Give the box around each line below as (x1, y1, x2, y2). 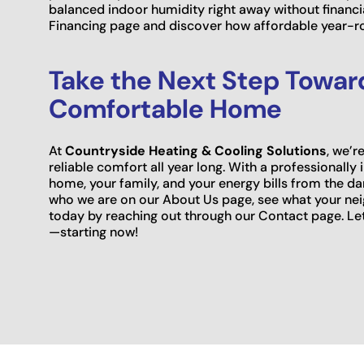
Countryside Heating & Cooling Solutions (65, 142, 327, 160)
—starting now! (49, 223, 138, 241)
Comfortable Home (49, 92, 282, 127)
